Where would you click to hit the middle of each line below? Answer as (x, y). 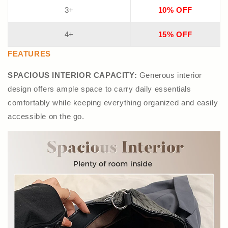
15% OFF (175, 34)
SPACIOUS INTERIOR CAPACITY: (74, 75)
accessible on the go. (46, 116)
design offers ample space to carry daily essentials (99, 89)
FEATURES (29, 53)
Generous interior (171, 75)
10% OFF (175, 10)
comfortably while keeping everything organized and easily (113, 102)
